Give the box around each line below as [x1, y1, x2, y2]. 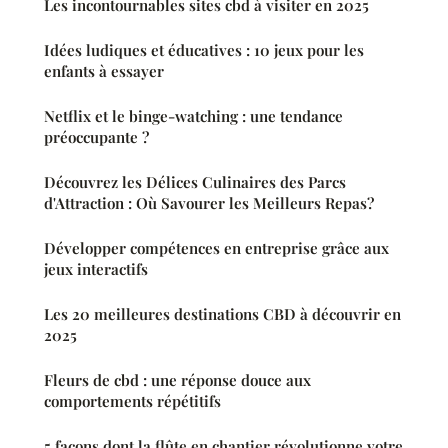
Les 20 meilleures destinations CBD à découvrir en [44, 304, 401, 325]
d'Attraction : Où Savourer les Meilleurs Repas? [44, 193, 374, 214]
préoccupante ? [44, 127, 149, 148]
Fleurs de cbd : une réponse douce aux [44, 370, 311, 391]
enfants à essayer [44, 61, 164, 82]
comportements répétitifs [44, 391, 221, 412]
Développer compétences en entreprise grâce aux [44, 238, 389, 259]
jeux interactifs [44, 259, 148, 280]
